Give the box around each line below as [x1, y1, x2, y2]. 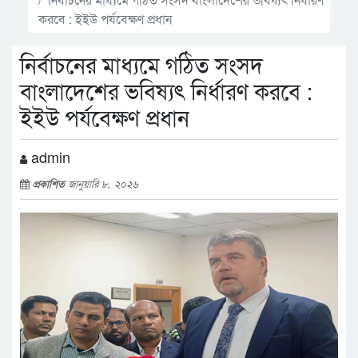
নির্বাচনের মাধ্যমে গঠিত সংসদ [20, 51, 263, 82]
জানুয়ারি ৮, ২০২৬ [68, 175, 138, 191]
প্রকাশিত [33, 175, 68, 191]
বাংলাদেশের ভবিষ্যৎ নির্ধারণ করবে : [20, 78, 312, 108]
